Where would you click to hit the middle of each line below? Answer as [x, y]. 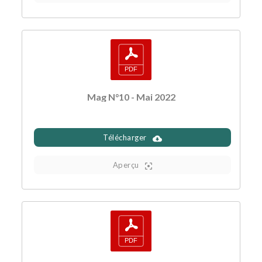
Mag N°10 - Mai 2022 [131, 97]
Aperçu [126, 165]
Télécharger [125, 138]
